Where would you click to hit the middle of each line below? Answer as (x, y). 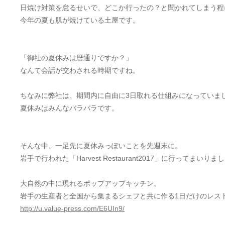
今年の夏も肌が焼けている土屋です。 (80, 20)
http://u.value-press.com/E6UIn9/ (72, 208)
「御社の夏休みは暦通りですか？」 (76, 58)
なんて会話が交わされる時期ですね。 (80, 70)
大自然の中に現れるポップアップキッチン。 (90, 183)
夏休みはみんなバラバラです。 (69, 108)
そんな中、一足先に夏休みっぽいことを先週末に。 (101, 146)
